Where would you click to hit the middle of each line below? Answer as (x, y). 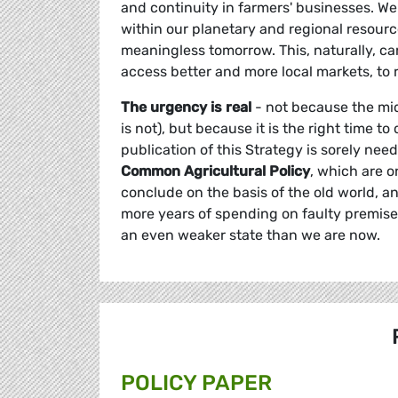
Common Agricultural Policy (215, 171)
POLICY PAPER (196, 383)
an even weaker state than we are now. (252, 235)
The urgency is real (186, 107)
